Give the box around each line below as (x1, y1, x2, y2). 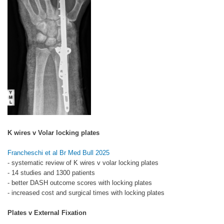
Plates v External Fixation (7, 208, 86, 216)
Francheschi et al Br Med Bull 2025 (7, 148, 109, 156)
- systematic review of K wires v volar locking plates (7, 158, 158, 166)
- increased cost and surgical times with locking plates (7, 188, 164, 196)
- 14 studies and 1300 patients (7, 168, 95, 176)
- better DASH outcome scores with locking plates (7, 178, 152, 186)
